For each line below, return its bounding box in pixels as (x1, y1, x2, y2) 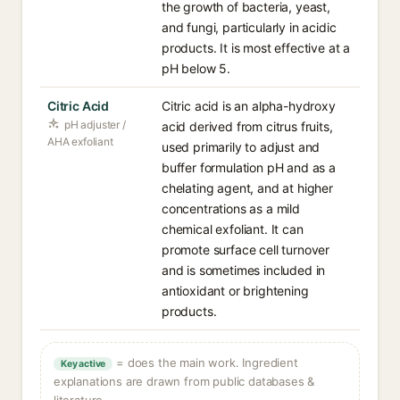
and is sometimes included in (162, 262, 326, 278)
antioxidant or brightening (162, 283, 309, 298)
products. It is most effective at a (162, 40, 351, 55)
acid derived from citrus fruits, (162, 119, 333, 134)
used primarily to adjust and (162, 139, 321, 154)
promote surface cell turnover (162, 242, 330, 257)
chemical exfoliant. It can (162, 221, 304, 237)
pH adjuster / (64, 118, 126, 131)
